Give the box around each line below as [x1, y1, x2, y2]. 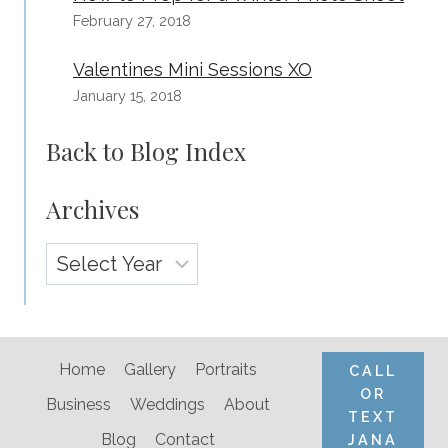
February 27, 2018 [73, 11, 191, 29]
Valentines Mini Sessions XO [73, 58, 312, 80]
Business [45, 395, 111, 414]
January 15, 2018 [73, 86, 182, 104]
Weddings [130, 395, 206, 414]
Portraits [195, 360, 258, 380]
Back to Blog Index [46, 134, 246, 167]
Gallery [124, 360, 177, 380]
